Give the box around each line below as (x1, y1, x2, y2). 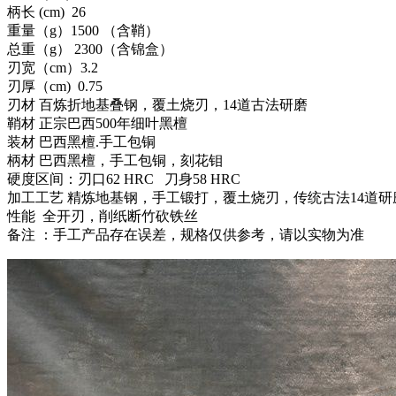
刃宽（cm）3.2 (7, 60, 105, 76)
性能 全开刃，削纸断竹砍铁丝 (7, 209, 198, 225)
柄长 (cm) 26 (7, 4, 86, 20)
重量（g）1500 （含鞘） (7, 23, 159, 39)
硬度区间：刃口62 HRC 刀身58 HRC (7, 171, 240, 187)
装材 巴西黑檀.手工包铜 (7, 134, 156, 150)
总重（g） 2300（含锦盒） (7, 42, 173, 57)
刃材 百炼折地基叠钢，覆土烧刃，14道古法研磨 (7, 97, 308, 113)
